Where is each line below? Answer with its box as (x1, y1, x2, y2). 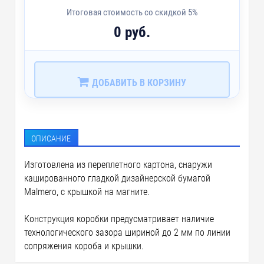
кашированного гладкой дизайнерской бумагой (24, 173, 211, 184)
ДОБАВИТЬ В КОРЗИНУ (90, 77, 186, 89)
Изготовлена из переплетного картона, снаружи (24, 159, 213, 170)
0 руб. (114, 23, 150, 41)
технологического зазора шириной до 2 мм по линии (24, 227, 231, 238)
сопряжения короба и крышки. (24, 240, 144, 252)
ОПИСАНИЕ (31, 133, 71, 143)
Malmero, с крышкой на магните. (24, 186, 150, 197)
